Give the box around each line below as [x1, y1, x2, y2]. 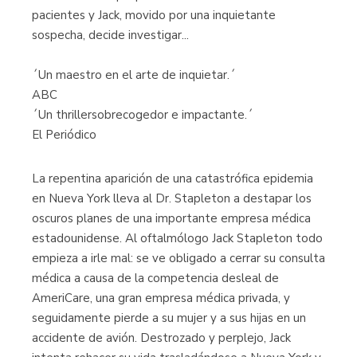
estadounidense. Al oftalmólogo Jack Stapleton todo [32, 230, 323, 246]
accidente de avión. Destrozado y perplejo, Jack [32, 330, 291, 346]
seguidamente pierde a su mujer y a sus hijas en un [32, 310, 306, 326]
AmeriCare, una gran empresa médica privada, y [32, 290, 290, 306]
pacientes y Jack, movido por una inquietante [32, 7, 276, 23]
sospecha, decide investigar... [32, 27, 189, 43]
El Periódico [32, 127, 96, 143]
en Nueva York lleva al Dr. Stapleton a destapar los [32, 190, 312, 206]
